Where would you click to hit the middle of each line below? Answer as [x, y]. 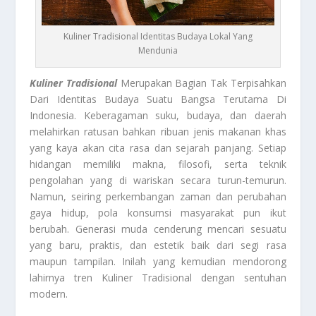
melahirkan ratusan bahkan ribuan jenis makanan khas [158, 132]
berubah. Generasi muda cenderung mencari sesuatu [158, 229]
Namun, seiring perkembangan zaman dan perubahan [158, 197]
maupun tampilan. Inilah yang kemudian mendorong [158, 262]
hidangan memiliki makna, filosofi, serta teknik [158, 164]
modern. [49, 294]
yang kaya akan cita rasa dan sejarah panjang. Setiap [158, 148]
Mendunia [158, 51]
